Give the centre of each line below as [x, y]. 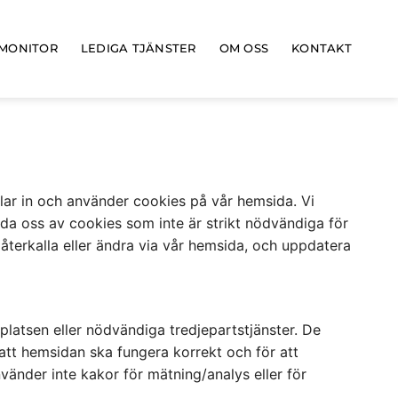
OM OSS [244, 48]
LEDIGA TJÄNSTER [138, 48]
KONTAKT [322, 48]
